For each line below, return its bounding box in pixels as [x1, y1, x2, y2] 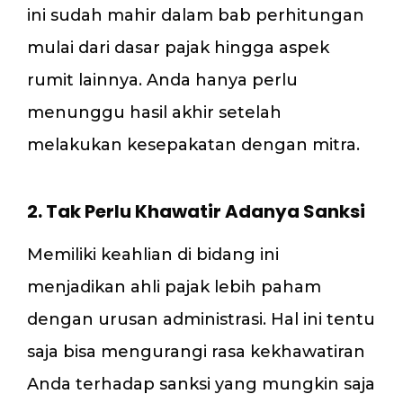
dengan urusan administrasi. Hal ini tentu [27, 309, 375, 329]
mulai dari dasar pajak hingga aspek [27, 37, 329, 58]
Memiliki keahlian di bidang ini [27, 244, 279, 264]
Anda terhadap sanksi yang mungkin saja [27, 373, 375, 394]
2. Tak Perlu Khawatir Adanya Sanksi [27, 198, 365, 224]
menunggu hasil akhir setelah [27, 102, 282, 122]
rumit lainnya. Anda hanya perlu [27, 69, 298, 90]
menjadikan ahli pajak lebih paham [27, 276, 321, 297]
